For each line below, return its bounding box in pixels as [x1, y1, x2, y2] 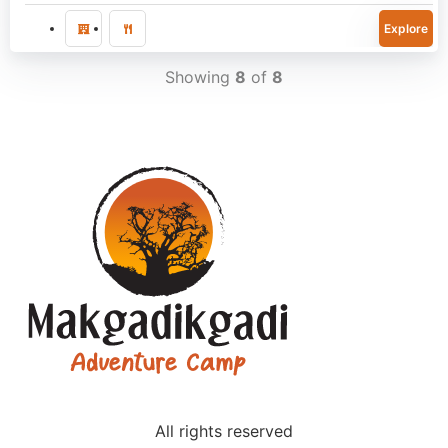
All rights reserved [155, 421, 293, 441]
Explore [384, 21, 428, 36]
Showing [165, 67, 235, 87]
